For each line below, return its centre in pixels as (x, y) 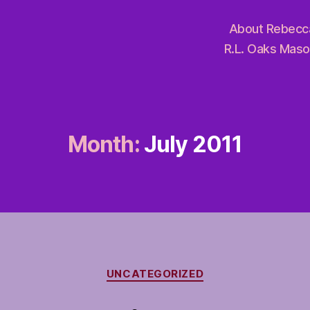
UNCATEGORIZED (155, 274)
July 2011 (193, 144)
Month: (103, 144)
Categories (185, 267)
